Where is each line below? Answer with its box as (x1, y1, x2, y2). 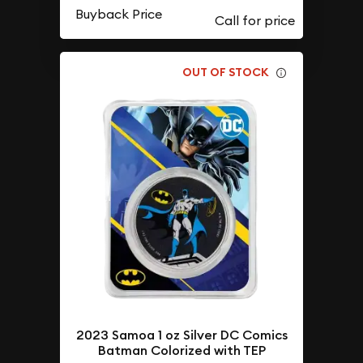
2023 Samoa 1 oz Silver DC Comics (75, 327, 288, 344)
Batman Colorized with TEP (97, 342, 266, 360)
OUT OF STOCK (182, 65, 270, 80)
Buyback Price (75, 5, 163, 22)
